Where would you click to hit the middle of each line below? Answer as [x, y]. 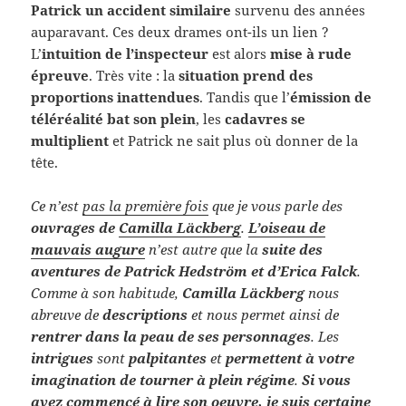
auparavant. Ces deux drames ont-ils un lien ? [180, 31]
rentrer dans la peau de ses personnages [171, 336]
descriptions [145, 314]
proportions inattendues [116, 97]
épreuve [60, 75]
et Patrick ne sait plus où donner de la [234, 140]
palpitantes [168, 358]
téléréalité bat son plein [114, 118]
